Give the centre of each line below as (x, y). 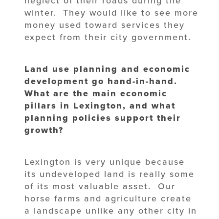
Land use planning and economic (107, 69)
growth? (44, 130)
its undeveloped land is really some (109, 174)
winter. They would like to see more (111, 12)
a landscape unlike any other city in (111, 210)
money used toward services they (105, 25)
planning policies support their (103, 118)
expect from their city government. (108, 37)
